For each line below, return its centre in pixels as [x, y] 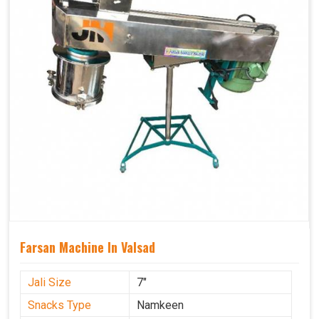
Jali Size [49, 283]
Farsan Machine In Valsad [88, 247]
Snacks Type [59, 305]
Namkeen [160, 305]
